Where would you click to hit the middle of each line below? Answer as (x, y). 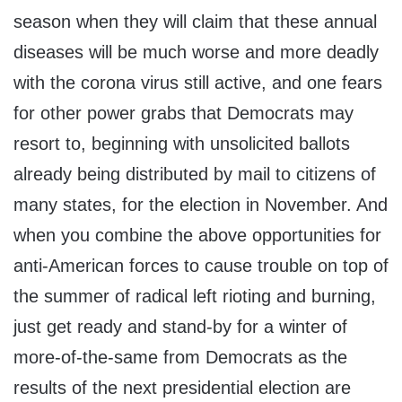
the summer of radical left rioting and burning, (195, 297)
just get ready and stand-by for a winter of (180, 327)
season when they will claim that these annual (195, 22)
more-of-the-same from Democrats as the (180, 358)
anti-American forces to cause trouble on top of (201, 266)
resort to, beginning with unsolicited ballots (182, 144)
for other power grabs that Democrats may (184, 114)
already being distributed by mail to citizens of (195, 175)
